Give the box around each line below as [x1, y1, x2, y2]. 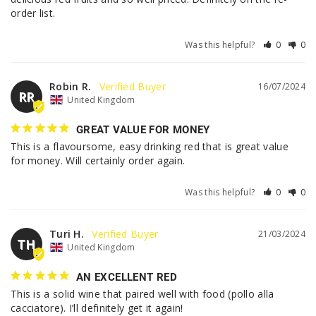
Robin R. [49, 79, 92, 93]
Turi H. [49, 226, 85, 241]
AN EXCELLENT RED [75, 270, 177, 284]
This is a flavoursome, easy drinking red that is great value [11, 139, 288, 153]
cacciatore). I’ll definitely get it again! [11, 300, 183, 315]
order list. [11, 6, 56, 20]
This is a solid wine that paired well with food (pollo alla [11, 286, 274, 300]
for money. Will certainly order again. [11, 153, 186, 167]
